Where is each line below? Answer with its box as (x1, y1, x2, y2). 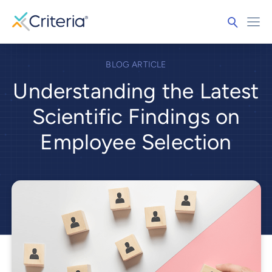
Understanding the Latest (13, 78, 259, 104)
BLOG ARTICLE (106, 59, 166, 70)
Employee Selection (40, 129, 232, 155)
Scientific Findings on (32, 104, 240, 130)
